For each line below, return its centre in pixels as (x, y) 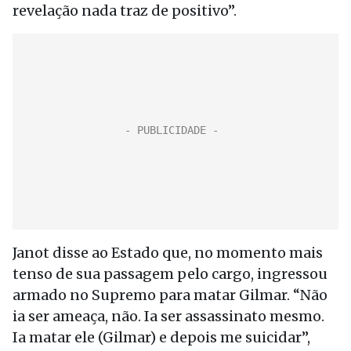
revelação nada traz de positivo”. (125, 11)
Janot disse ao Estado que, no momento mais (168, 253)
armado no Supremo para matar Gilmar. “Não (170, 295)
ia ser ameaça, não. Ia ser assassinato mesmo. (168, 316)
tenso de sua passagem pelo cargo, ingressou (170, 274)
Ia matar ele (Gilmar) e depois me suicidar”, (161, 337)
